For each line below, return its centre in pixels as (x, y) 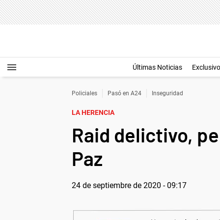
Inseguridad (167, 93)
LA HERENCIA (93, 112)
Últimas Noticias (157, 67)
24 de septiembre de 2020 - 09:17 (129, 185)
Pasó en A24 (124, 93)
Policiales (84, 93)
